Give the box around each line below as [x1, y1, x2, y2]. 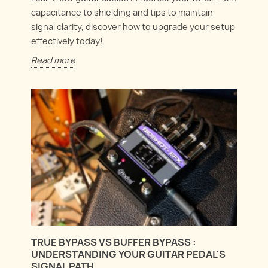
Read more [31, 54, 76, 66]
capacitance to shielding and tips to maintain [31, 7, 214, 19]
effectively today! [31, 35, 103, 47]
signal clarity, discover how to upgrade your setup [31, 21, 236, 33]
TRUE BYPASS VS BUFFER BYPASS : [31, 236, 197, 249]
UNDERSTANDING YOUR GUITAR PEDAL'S [31, 248, 226, 261]
